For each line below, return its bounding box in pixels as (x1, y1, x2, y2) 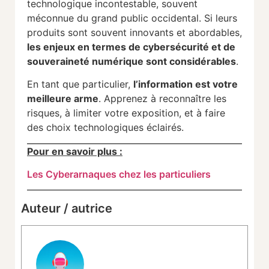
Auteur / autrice (21, 201, 112, 216)
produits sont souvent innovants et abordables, (27, 26, 242, 38)
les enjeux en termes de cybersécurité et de (27, 40, 235, 53)
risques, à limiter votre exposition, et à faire (27, 107, 225, 119)
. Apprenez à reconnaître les (98, 92, 226, 105)
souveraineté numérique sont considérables (27, 55, 236, 67)
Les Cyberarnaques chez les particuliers (27, 168, 211, 181)
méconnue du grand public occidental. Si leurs (27, 11, 237, 24)
